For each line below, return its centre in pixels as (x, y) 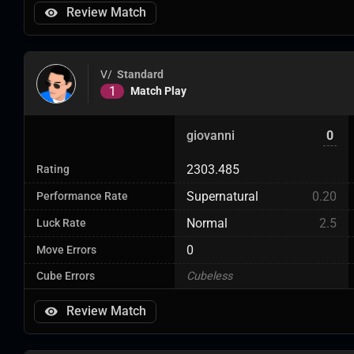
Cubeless (209, 276)
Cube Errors (66, 276)
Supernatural (222, 196)
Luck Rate (61, 223)
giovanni (211, 136)
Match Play (158, 91)
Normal (207, 223)
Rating (53, 169)
